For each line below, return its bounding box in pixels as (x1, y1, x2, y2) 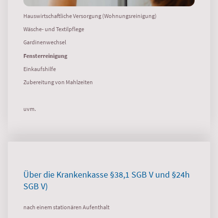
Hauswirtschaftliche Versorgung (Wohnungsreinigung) (23, 12, 157, 19)
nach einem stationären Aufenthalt (23, 203, 109, 211)
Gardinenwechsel (23, 38, 66, 46)
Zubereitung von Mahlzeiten (23, 78, 93, 86)
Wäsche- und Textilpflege (23, 25, 85, 33)
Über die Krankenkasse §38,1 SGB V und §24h (23, 169, 190, 181)
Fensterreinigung (23, 52, 67, 59)
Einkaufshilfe (23, 65, 56, 73)
